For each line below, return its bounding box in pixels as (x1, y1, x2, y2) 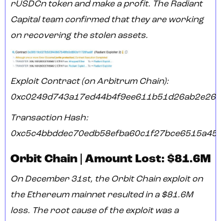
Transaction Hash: (10, 113, 88, 123)
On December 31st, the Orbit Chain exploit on (10, 175, 203, 184)
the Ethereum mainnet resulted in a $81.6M (10, 190, 193, 200)
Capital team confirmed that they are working (10, 15, 204, 25)
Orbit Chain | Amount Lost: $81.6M (10, 153, 211, 166)
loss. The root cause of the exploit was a (10, 206, 179, 216)
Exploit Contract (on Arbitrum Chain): (10, 77, 169, 87)
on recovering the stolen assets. (10, 31, 148, 41)
